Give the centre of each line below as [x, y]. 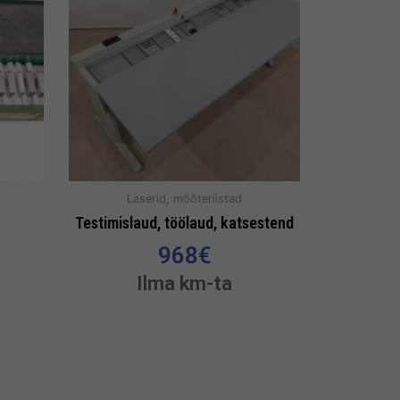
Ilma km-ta [184, 283]
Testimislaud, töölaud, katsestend [184, 222]
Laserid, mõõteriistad [184, 199]
